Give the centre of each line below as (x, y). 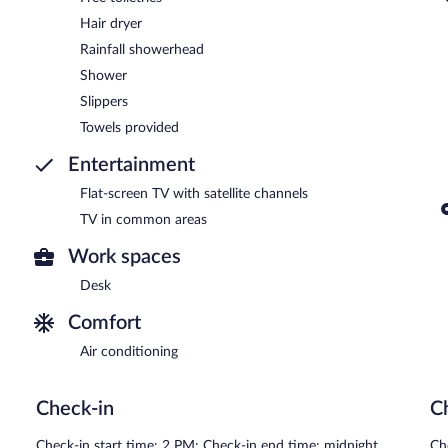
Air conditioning (129, 351)
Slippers (104, 101)
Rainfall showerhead (142, 49)
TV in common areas (143, 219)
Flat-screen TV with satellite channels (194, 193)
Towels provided (129, 127)
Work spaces (124, 256)
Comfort (104, 322)
